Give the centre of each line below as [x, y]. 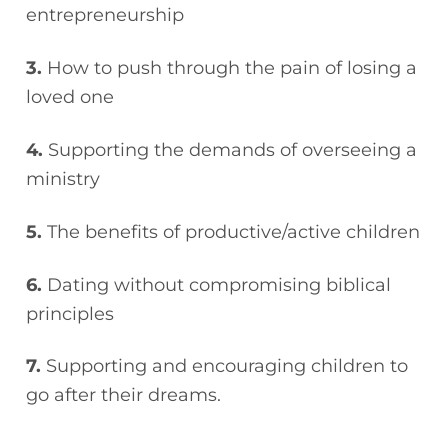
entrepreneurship [105, 14]
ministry [63, 178]
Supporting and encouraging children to [227, 366]
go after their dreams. [124, 395]
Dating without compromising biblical [219, 284]
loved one [70, 96]
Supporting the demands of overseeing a [233, 149]
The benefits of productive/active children [234, 231]
